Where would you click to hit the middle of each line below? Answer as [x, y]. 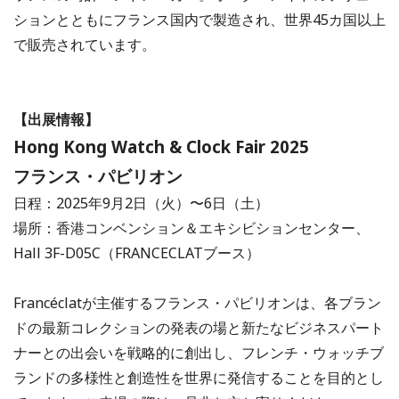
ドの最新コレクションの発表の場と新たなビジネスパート [199, 328]
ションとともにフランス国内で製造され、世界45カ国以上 [199, 20]
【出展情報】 [56, 120]
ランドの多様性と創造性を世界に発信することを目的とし [199, 378]
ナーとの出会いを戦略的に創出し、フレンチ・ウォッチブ [199, 353]
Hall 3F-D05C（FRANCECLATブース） [137, 253]
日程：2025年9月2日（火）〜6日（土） [141, 204]
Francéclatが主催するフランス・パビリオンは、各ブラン [197, 303]
